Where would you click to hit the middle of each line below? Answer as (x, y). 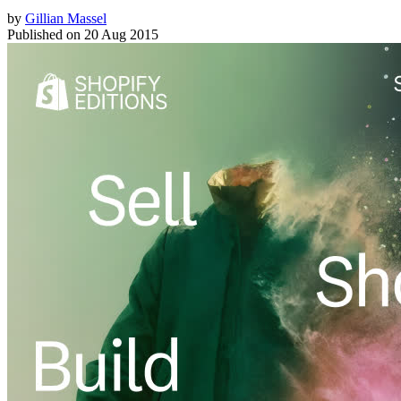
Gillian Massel (66, 18)
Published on (44, 34)
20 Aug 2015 (121, 34)
